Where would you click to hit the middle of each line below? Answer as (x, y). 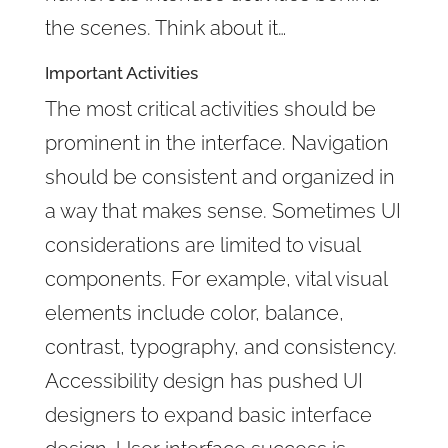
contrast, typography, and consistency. (220, 346)
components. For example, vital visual (215, 278)
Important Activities (121, 72)
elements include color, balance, (194, 312)
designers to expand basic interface (208, 414)
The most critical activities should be (210, 108)
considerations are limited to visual (202, 244)
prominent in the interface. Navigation (216, 142)
